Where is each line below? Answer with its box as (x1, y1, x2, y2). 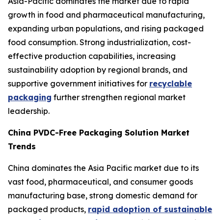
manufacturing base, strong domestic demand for (8, 191, 197, 201)
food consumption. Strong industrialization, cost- (8, 37, 191, 48)
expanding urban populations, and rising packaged (8, 24, 204, 34)
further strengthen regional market (52, 92, 186, 103)
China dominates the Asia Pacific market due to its (8, 163, 199, 173)
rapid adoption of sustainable (88, 204, 212, 215)
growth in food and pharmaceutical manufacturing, (8, 10, 205, 20)
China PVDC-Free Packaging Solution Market (8, 128, 190, 138)
